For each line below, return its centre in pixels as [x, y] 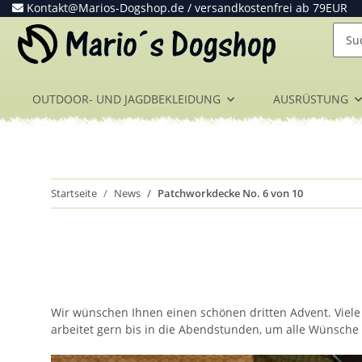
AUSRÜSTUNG [311, 99]
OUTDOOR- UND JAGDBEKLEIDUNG [126, 99]
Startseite [74, 194]
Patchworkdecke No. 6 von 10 [230, 194]
